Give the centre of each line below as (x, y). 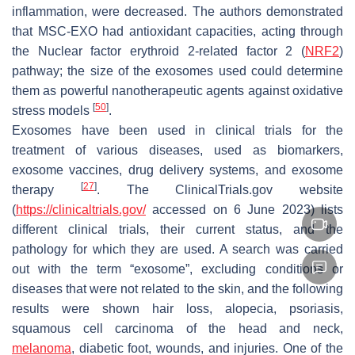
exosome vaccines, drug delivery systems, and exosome (177, 170)
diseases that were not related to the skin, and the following (177, 289)
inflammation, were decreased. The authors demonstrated (177, 12)
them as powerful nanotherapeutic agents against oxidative (177, 91)
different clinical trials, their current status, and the (177, 230)
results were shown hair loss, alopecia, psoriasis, (177, 309)
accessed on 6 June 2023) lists (244, 210)
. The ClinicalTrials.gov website (219, 190)
